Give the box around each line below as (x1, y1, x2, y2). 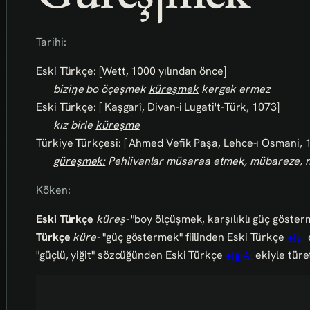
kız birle (53, 118, 96, 133)
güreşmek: (53, 154, 106, 169)
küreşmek (148, 82, 199, 97)
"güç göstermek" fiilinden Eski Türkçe (100, 230, 287, 245)
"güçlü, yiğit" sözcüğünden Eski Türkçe (36, 248, 226, 263)
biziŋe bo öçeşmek (53, 82, 149, 97)
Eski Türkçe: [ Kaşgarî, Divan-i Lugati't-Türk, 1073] (36, 100, 280, 115)
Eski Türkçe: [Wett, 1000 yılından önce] (36, 64, 226, 79)
